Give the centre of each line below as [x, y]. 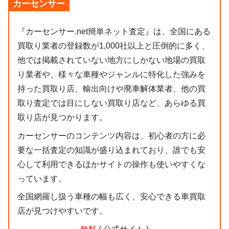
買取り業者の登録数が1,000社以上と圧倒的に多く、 [113, 45]
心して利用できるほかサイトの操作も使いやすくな [111, 164]
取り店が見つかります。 [62, 117]
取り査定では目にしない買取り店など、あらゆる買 [111, 103]
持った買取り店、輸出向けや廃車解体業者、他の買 [111, 88]
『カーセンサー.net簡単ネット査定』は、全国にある [114, 31]
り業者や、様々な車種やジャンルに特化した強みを [111, 74]
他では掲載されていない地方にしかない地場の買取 [111, 60]
